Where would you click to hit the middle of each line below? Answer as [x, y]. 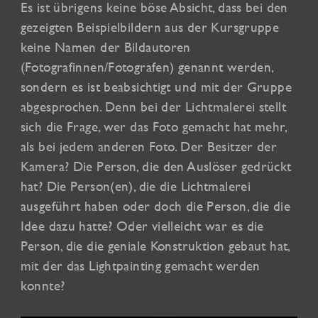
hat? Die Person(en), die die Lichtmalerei [136, 186]
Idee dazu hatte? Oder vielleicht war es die [142, 226]
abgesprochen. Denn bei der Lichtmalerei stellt [153, 107]
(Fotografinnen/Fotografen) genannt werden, [147, 67]
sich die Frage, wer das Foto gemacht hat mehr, [153, 127]
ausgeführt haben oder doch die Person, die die [155, 206]
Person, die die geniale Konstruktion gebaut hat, [155, 246]
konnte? [43, 286]
